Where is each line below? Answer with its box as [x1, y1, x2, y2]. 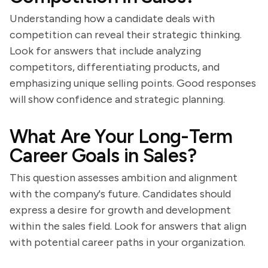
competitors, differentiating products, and [10, 60, 220, 74]
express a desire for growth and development [10, 203, 231, 217]
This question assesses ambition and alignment [10, 171, 237, 184]
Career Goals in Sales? [10, 144, 196, 167]
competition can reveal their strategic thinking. [10, 28, 242, 41]
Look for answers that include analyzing [10, 44, 201, 57]
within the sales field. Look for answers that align [10, 220, 246, 233]
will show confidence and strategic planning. [10, 93, 225, 106]
